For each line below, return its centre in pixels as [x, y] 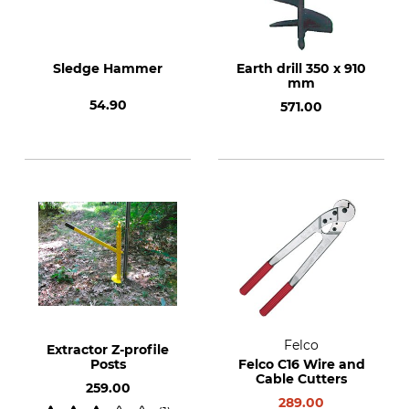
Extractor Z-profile [108, 350]
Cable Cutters [301, 379]
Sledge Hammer [108, 68]
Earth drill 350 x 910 [301, 68]
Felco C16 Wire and [301, 364]
